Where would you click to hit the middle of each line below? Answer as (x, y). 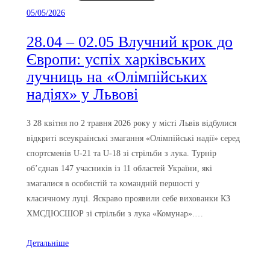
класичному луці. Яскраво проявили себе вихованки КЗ (128, 199)
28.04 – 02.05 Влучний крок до (130, 42)
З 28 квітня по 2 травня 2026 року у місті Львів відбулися (131, 123)
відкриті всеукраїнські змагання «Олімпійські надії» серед (133, 138)
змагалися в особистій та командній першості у (113, 184)
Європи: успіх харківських (116, 59)
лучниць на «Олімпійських (117, 77)
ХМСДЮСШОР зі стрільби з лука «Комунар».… (115, 214)
